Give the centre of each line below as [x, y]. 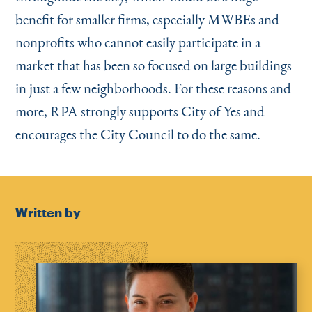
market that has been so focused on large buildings [153, 65]
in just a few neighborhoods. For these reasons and [153, 88]
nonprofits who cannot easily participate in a [138, 42]
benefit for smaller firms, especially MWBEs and [147, 19]
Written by [48, 212]
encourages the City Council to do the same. [138, 134]
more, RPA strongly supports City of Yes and [140, 111]
